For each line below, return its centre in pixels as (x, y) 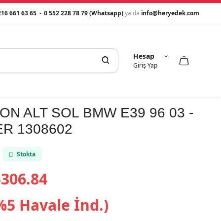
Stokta (26, 154)
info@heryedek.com (170, 13)
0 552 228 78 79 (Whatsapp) (84, 13)
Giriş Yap (146, 66)
